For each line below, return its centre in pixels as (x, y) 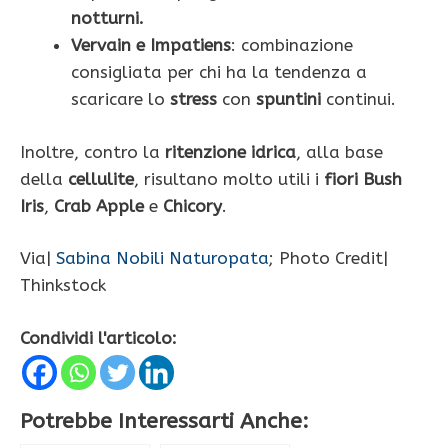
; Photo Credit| (328, 258)
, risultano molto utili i (229, 178)
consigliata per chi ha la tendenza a (219, 72)
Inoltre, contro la (92, 151)
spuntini (288, 99)
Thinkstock (63, 285)
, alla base (339, 151)
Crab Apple (99, 205)
